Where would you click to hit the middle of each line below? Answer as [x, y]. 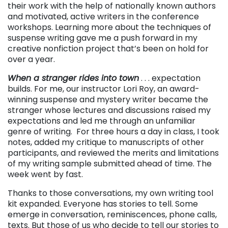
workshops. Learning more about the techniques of [109, 27]
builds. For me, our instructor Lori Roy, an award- [104, 89]
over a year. [31, 59]
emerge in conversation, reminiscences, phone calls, [112, 214]
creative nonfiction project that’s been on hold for [108, 48]
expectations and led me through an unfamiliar [102, 121]
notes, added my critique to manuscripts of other [106, 142]
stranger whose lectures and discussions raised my [109, 110]
